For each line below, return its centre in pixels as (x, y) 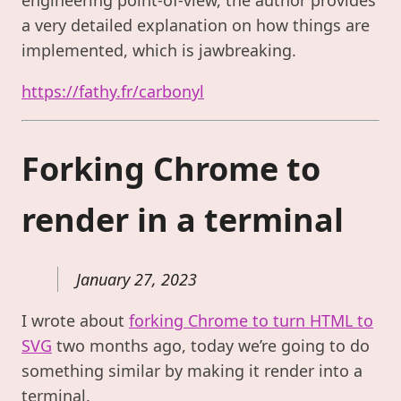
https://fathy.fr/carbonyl (113, 91)
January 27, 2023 (137, 280)
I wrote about (75, 321)
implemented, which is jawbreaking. (159, 50)
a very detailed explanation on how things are (196, 25)
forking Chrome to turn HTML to (251, 321)
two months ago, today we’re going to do (211, 346)
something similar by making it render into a (192, 371)
